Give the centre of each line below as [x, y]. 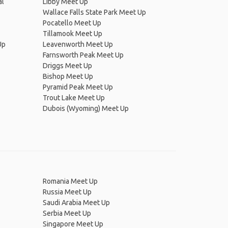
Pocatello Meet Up [72, 23]
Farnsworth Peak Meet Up [83, 55]
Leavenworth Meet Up [78, 44]
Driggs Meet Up [67, 66]
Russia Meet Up [67, 192]
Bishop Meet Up [68, 76]
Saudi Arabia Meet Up [76, 203]
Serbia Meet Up [67, 213]
